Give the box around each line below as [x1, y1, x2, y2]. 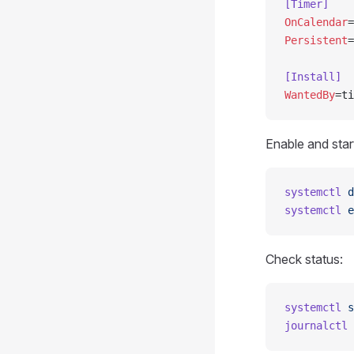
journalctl [284, 319, 348, 332]
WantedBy [284, 88, 335, 101]
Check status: [265, 251, 343, 267]
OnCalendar [284, 16, 348, 28]
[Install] [284, 70, 341, 83]
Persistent [284, 34, 348, 47]
